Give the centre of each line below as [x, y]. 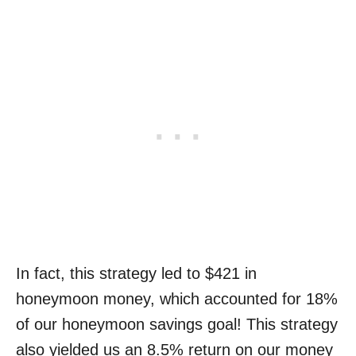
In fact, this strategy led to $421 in [136, 273]
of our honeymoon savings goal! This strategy [177, 324]
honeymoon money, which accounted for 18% [177, 298]
